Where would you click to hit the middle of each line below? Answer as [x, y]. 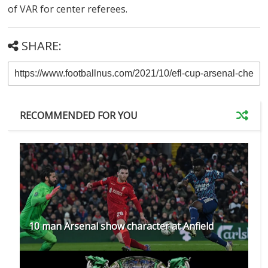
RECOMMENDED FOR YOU [79, 116]
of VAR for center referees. [68, 9]
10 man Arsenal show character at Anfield [121, 226]
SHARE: [42, 46]
